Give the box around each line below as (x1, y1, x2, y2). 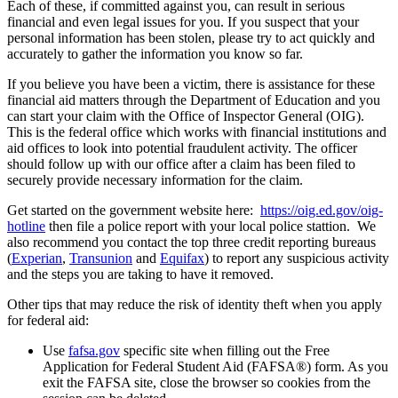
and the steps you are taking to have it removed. (7, 267, 274, 283)
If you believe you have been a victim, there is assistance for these (7, 76, 375, 92)
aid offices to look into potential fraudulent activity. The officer (7, 140, 357, 156)
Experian (12, 251, 62, 267)
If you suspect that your (227, 14, 359, 30)
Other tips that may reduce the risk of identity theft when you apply (7, 297, 382, 313)
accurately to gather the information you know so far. (7, 46, 306, 62)
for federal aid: (7, 313, 89, 329)
